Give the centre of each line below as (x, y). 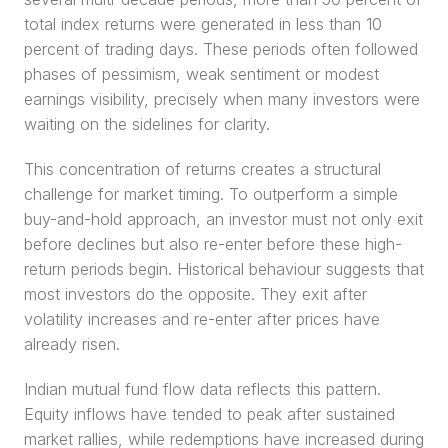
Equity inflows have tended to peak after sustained (209, 414)
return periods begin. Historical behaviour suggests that (224, 269)
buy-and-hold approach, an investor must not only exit (223, 219)
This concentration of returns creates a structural (202, 169)
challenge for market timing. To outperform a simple (211, 194)
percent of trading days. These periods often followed (221, 49)
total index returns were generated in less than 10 (203, 24)
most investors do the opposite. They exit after (195, 294)
